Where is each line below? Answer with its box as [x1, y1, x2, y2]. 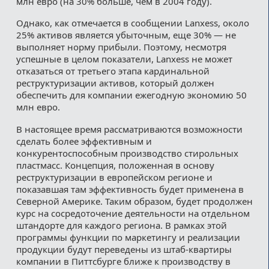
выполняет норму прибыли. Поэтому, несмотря [16, 40, 226, 53]
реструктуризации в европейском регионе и [16, 171, 213, 183]
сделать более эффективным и [16, 134, 152, 147]
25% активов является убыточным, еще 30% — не [16, 28, 236, 41]
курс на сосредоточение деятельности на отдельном [16, 207, 250, 219]
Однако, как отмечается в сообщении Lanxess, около [16, 16, 249, 29]
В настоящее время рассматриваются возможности [16, 122, 243, 135]
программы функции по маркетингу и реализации [16, 231, 240, 243]
